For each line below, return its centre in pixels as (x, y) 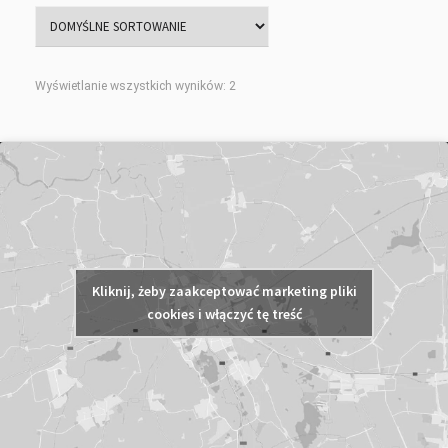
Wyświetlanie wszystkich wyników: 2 (135, 85)
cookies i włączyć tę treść (224, 314)
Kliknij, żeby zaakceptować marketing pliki (224, 291)
